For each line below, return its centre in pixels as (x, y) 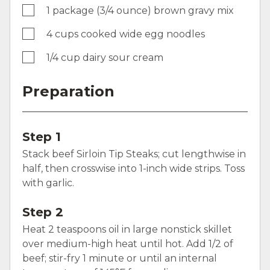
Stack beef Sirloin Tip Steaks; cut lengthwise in (134, 154)
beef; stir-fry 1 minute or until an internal (120, 258)
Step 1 (42, 137)
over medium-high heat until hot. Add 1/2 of (128, 243)
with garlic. (48, 183)
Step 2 (43, 212)
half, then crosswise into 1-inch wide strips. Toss (133, 168)
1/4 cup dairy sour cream (105, 57)
